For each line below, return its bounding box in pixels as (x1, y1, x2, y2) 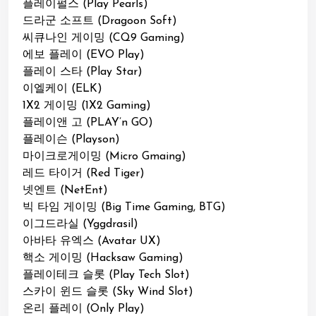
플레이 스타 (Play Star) (23, 66, 142, 78)
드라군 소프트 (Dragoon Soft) (23, 16, 177, 28)
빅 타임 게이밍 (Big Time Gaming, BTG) (23, 202, 226, 214)
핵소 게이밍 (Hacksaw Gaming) (23, 253, 183, 265)
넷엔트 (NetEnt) (23, 185, 108, 197)
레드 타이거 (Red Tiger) (23, 168, 145, 180)
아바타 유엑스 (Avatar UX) (23, 236, 161, 248)
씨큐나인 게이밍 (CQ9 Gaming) (23, 32, 185, 44)
